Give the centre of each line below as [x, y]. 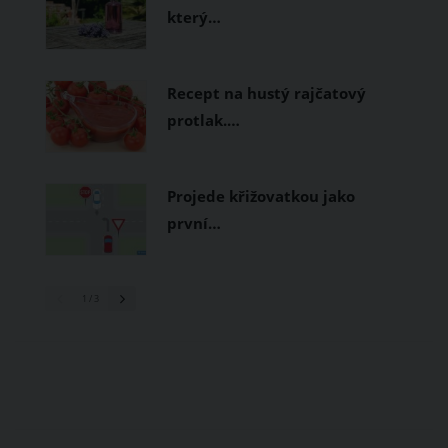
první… [194, 223]
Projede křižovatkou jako [261, 196]
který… [194, 17]
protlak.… [203, 120]
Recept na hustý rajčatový [266, 93]
